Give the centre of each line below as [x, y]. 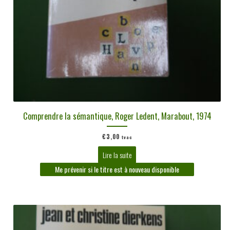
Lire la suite [117, 155]
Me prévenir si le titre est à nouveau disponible [117, 169]
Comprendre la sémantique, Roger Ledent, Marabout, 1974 [117, 116]
